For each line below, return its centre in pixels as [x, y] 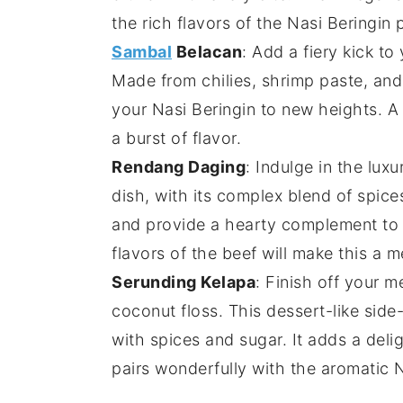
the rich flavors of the [199, 23]
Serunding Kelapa [184, 282]
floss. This [221, 311]
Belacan [207, 52]
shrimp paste [312, 81]
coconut [144, 311]
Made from [157, 81]
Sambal [142, 52]
